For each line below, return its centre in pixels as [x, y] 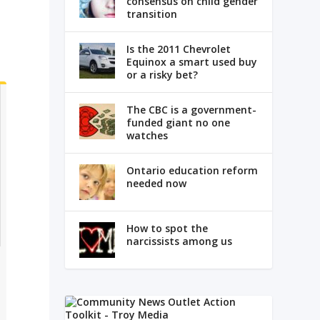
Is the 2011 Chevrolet [178, 49]
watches [147, 136]
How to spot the [167, 229]
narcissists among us [179, 241]
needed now [156, 184]
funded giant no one [178, 123]
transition [151, 14]
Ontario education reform [192, 171]
